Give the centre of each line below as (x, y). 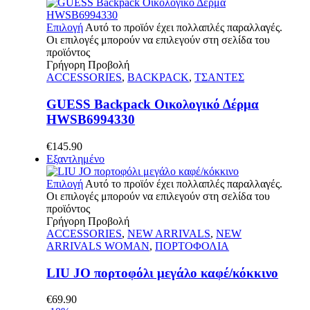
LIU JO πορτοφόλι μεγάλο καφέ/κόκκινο (163, 273)
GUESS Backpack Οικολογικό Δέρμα (153, 104)
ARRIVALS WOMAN (98, 246)
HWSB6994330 (91, 120)
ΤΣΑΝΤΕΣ (220, 77)
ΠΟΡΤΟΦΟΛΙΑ (192, 246)
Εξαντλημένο (76, 158)
